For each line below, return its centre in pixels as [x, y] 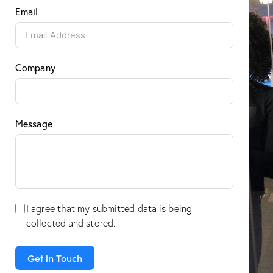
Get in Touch [55, 258]
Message [34, 124]
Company [35, 68]
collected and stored [70, 223]
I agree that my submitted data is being [109, 209]
